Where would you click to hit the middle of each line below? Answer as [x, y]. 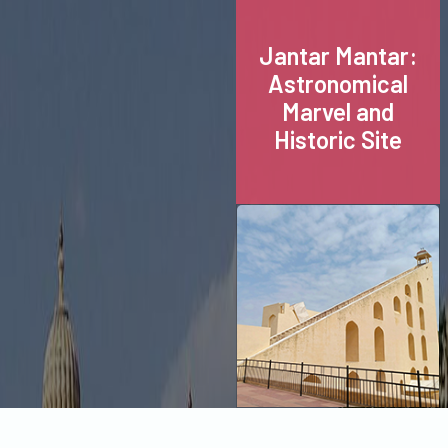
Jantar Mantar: [338, 55]
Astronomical [338, 83]
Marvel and [338, 111]
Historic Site [338, 139]
